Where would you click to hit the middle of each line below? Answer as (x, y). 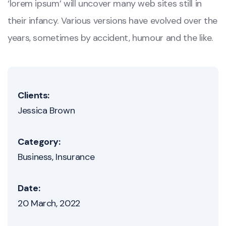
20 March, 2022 (49, 204)
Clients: (34, 96)
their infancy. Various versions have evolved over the (112, 21)
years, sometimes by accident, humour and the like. (110, 38)
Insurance (75, 157)
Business (35, 157)
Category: (39, 142)
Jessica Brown (46, 111)
